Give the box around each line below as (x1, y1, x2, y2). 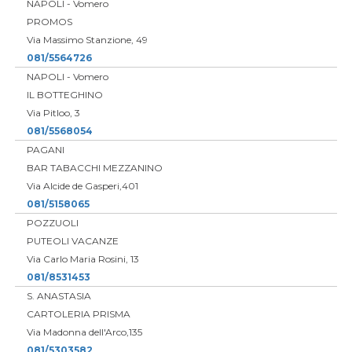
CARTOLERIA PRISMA (26, 307, 130, 320)
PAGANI (26, 143, 64, 156)
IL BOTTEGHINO (26, 88, 103, 101)
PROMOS (26, 15, 72, 27)
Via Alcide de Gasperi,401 (26, 179, 138, 192)
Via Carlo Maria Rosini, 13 (26, 252, 139, 265)
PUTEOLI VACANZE (26, 234, 119, 247)
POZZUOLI (26, 216, 79, 229)
